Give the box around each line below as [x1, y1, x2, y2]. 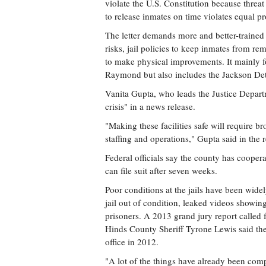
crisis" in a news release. [105, 100, 195, 112]
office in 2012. [105, 236, 159, 248]
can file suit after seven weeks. [105, 164, 217, 176]
